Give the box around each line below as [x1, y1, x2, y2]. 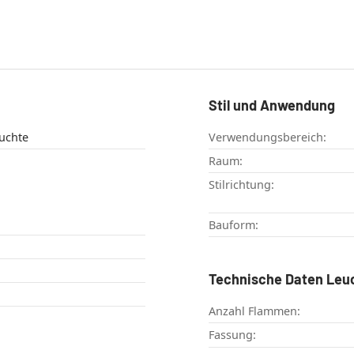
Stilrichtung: [209, 177, 274, 193]
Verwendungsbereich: [209, 130, 326, 145]
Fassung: [209, 327, 256, 343]
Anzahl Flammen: [209, 303, 300, 319]
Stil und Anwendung [209, 96, 335, 115]
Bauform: [209, 217, 258, 233]
